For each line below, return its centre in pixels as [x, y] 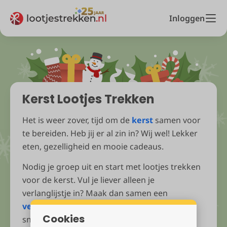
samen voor [177, 120]
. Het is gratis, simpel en [149, 206]
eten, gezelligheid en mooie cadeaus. [93, 146]
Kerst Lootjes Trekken [88, 99]
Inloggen [187, 18]
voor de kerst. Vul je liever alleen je [88, 180]
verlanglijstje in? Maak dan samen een [95, 193]
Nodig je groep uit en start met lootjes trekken [111, 167]
